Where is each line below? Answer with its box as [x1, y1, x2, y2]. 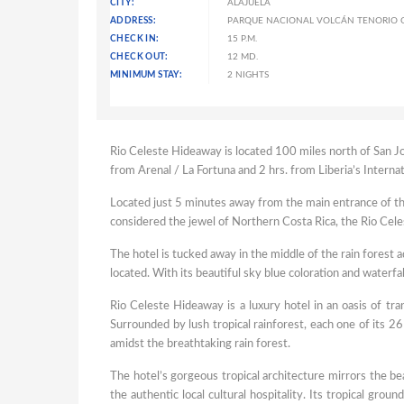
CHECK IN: [110, 34, 160, 43]
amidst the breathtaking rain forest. [110, 338, 290, 350]
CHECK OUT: [110, 52, 168, 61]
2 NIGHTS [227, 70, 269, 79]
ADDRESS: [110, 16, 157, 25]
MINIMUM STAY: [110, 70, 183, 79]
